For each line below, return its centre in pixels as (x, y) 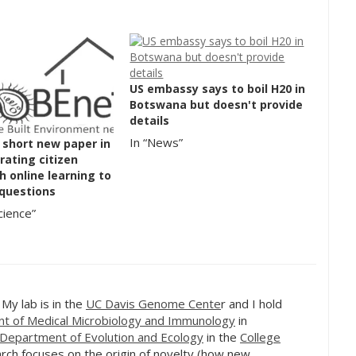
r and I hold (252, 304)
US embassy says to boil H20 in (218, 88)
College (260, 337)
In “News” (157, 142)
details (150, 120)
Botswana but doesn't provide (217, 104)
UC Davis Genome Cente (153, 304)
